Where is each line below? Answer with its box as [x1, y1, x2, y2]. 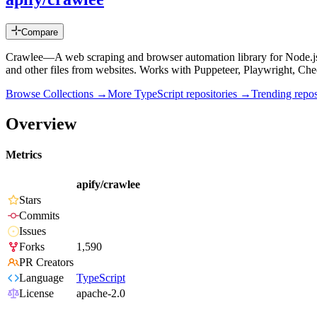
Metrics [6, 149, 42, 161]
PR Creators [19, 256, 74, 269]
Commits [19, 209, 59, 222]
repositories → [183, 88, 251, 100]
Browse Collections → [6, 88, 108, 100]
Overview [6, 114, 76, 133]
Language [19, 272, 64, 284]
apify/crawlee [76, 178, 140, 191]
